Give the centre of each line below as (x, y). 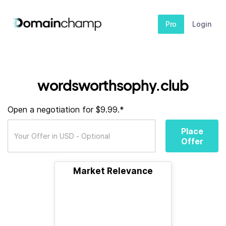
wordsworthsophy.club (113, 85)
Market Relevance (113, 171)
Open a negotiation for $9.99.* (66, 109)
